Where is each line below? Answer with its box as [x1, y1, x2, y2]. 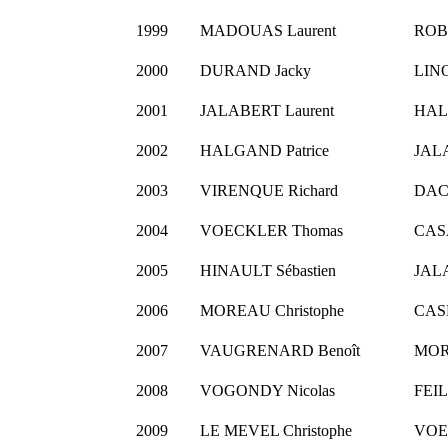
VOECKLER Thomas [199, 222, 343, 240]
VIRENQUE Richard [199, 182, 338, 200]
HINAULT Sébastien [199, 262, 336, 280]
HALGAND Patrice [199, 142, 329, 160]
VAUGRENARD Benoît [199, 342, 360, 360]
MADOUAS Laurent [199, 22, 336, 40]
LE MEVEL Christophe [199, 422, 352, 440]
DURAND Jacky [199, 62, 311, 80]
